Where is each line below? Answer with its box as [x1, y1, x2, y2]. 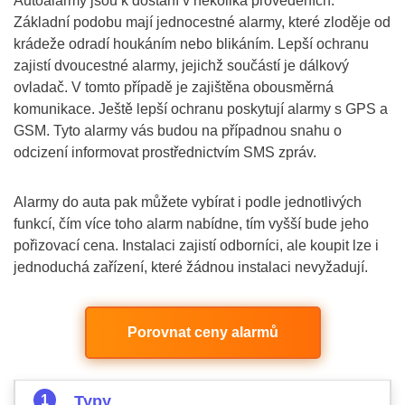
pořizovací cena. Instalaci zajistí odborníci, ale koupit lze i [14, 238, 379, 253]
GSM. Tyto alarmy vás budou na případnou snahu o [14, 123, 342, 138]
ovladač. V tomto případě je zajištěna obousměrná [14, 80, 334, 95]
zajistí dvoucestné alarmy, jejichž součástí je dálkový [14, 58, 349, 73]
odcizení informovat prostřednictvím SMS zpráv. [14, 145, 316, 160]
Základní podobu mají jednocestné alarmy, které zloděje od [14, 14, 391, 30]
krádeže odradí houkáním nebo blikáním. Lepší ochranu [14, 36, 369, 52]
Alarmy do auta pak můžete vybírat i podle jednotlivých [14, 194, 362, 210]
